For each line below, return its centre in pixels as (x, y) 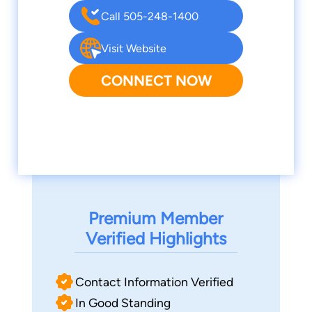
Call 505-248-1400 (150, 16)
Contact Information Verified (154, 281)
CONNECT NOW (156, 81)
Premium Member (156, 219)
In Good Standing (123, 302)
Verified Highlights (156, 239)
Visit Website (134, 48)
